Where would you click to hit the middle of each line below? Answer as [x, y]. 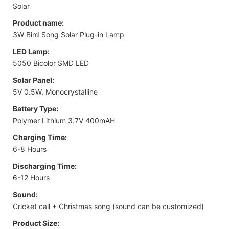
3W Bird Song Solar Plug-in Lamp [68, 34]
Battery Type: [36, 108]
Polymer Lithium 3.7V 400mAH [64, 120]
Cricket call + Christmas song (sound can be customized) [108, 206]
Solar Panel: [33, 80]
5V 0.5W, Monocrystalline [55, 91]
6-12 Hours [31, 177]
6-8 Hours [30, 149]
